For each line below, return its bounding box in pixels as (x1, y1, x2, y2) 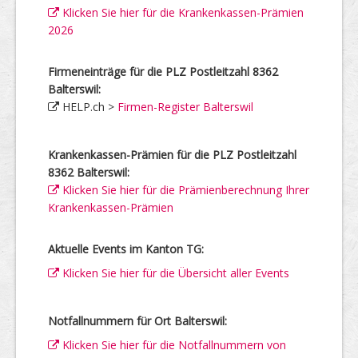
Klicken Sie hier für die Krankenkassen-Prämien (59, 5, 304, 20)
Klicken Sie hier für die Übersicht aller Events (59, 265, 289, 280)
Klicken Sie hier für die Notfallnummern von (59, 337, 286, 352)
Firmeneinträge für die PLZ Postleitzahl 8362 (48, 64, 278, 79)
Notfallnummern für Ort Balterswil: (48, 313, 227, 328)
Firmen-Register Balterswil (117, 99, 253, 114)
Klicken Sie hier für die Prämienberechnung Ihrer (59, 182, 309, 197)
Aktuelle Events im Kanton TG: (48, 241, 204, 257)
